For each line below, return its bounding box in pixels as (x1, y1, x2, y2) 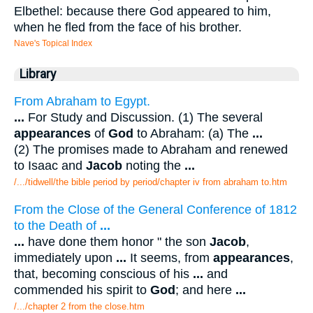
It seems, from (126, 251, 213, 265)
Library (20, 67, 56, 81)
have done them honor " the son (24, 235, 210, 249)
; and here (175, 283, 235, 298)
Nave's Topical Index (14, 38, 92, 48)
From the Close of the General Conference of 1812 (14, 203, 297, 217)
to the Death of (14, 219, 100, 233)
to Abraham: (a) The (133, 126, 252, 140)
